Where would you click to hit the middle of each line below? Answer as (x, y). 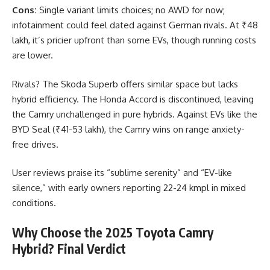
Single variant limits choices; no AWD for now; (132, 10)
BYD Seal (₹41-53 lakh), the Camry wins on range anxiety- (128, 129)
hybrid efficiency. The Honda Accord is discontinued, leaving (133, 99)
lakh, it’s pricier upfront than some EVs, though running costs (134, 40)
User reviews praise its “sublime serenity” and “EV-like (122, 173)
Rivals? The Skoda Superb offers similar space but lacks (125, 84)
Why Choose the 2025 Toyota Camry (113, 232)
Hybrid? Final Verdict (69, 248)
